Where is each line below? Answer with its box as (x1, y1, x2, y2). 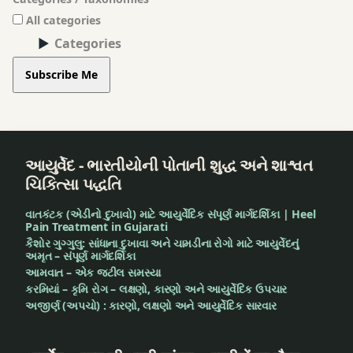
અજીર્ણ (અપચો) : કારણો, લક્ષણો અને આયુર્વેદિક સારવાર (25, 298, 277, 314)
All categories (23, 12, 101, 28)
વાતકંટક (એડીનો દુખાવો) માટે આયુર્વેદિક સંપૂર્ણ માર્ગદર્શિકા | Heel (25, 206, 316, 222)
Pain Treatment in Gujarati (25, 219, 168, 235)
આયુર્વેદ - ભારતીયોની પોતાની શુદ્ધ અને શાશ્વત (25, 154, 313, 176)
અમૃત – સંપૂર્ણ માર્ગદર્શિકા (25, 248, 136, 264)
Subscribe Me (25, 67, 98, 83)
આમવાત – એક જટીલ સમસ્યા (25, 265, 162, 281)
